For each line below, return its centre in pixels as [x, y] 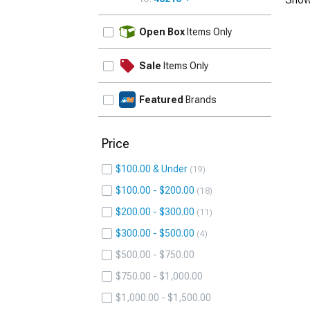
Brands [200, 100]
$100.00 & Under [152, 169]
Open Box [162, 32]
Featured [161, 100]
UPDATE [248, 24]
